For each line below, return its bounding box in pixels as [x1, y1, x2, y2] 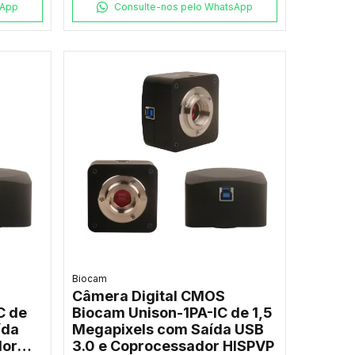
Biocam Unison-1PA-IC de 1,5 [71, 304, 273, 322]
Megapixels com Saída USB [71, 321, 264, 338]
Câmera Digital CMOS [71, 288, 225, 305]
